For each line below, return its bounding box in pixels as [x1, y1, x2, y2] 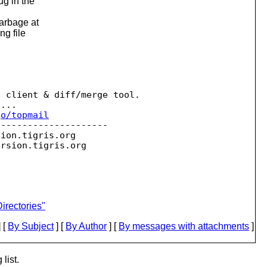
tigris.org [22, 130, 76, 140]
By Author [66, 221, 107, 231]
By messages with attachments [119, 221, 249, 231]
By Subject [8, 221, 54, 231]
